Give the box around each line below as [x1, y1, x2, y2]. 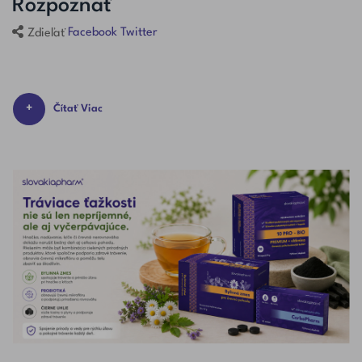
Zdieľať [27, 27, 65, 40]
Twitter [120, 27, 158, 40]
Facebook [68, 27, 117, 40]
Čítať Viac [53, 103, 103, 114]
